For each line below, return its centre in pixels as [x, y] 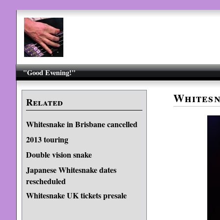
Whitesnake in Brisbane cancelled [82, 124]
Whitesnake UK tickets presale [76, 195]
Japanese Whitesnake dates [71, 170]
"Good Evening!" [50, 72]
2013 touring [47, 139]
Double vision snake [59, 154]
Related [44, 102]
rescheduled [46, 180]
